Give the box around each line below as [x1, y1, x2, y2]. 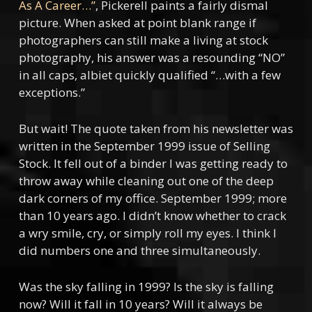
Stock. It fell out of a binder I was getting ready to [18, 155, 288, 171]
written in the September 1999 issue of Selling [18, 138, 270, 154]
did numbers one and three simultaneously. [18, 242, 260, 258]
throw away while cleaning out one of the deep [18, 173, 274, 189]
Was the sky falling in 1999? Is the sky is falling [18, 279, 274, 295]
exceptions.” [18, 84, 85, 100]
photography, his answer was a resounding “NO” [18, 49, 285, 65]
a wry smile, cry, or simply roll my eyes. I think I [18, 225, 276, 241]
